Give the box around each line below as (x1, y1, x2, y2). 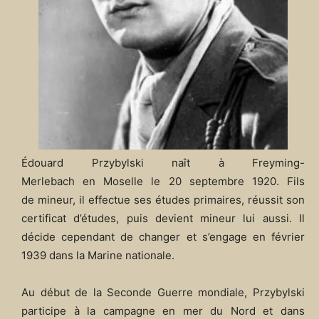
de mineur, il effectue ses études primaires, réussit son (21, 193, 305, 207)
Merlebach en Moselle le (21, 174, 169, 189)
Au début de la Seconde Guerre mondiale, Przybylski (21, 286, 305, 300)
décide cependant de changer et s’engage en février (21, 230, 305, 244)
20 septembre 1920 (168, 174, 276, 189)
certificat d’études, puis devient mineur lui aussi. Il (21, 211, 305, 226)
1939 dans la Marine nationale (21, 249, 172, 263)
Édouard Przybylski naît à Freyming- (21, 156, 305, 170)
